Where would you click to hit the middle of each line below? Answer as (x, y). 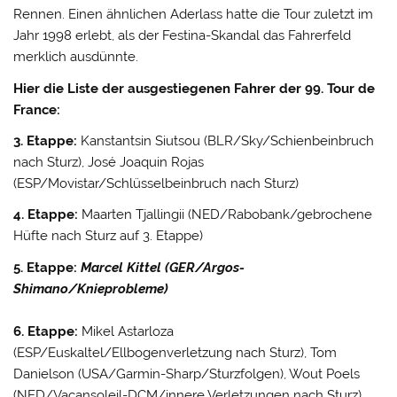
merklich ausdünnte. (76, 57)
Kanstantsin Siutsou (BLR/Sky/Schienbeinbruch (226, 141)
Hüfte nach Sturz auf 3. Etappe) (109, 236)
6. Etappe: (46, 331)
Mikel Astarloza (126, 331)
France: (37, 109)
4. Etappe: (46, 215)
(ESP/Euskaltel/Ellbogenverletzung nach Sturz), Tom (175, 352)
